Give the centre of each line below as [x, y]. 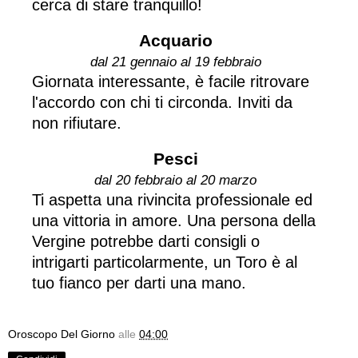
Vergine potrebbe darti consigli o [146, 241]
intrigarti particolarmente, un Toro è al [165, 262]
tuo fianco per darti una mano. [139, 282]
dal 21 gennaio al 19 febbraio [175, 62]
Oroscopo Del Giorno [62, 334]
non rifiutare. [77, 123]
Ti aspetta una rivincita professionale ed [172, 199]
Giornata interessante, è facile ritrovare [171, 81]
